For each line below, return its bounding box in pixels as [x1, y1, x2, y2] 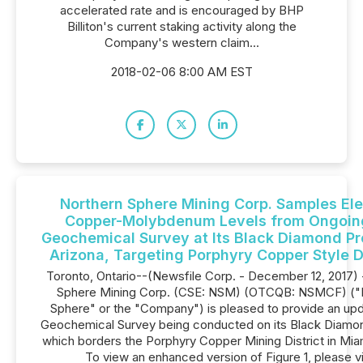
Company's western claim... [104, 35, 259, 50]
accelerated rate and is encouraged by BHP [59, 2, 304, 18]
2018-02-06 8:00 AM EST [110, 64, 253, 79]
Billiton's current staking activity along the [66, 19, 297, 34]
